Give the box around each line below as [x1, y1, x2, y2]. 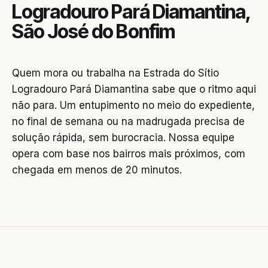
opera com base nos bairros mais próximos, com [12, 148, 245, 160]
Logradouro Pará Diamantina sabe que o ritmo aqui [12, 83, 256, 95]
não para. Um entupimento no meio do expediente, [12, 99, 255, 111]
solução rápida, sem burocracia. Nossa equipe [12, 132, 234, 144]
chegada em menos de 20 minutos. [12, 164, 182, 176]
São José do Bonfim [12, 20, 175, 43]
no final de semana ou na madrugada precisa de [12, 115, 245, 127]
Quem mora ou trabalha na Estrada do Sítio [12, 67, 219, 79]
